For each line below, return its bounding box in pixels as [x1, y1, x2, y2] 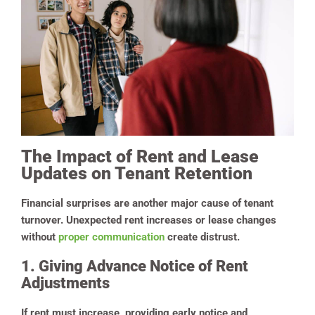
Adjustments [21, 274, 110, 292]
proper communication [58, 230, 165, 243]
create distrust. [165, 230, 240, 243]
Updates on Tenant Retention [21, 162, 252, 184]
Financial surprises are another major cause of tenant [21, 196, 274, 210]
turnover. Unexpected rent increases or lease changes [21, 213, 276, 226]
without [21, 230, 58, 243]
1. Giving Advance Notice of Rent [21, 257, 248, 275]
